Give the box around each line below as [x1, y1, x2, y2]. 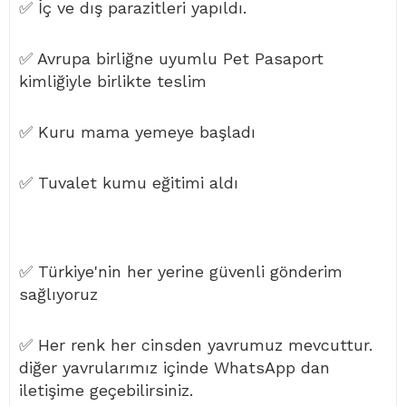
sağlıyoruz [19, 285, 98, 304]
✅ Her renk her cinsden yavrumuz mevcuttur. [19, 335, 372, 355]
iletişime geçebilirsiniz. [19, 381, 193, 401]
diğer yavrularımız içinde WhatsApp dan [19, 358, 330, 378]
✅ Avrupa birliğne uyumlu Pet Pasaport [19, 49, 324, 69]
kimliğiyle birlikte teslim [19, 72, 212, 92]
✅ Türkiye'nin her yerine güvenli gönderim [19, 262, 343, 282]
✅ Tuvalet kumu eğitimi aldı [19, 173, 238, 193]
